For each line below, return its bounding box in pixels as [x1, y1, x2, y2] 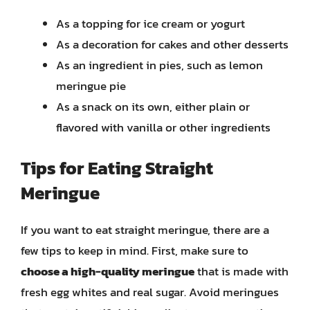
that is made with [194, 262, 289, 280]
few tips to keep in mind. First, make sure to [21, 241, 248, 259]
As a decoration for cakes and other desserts [56, 35, 289, 53]
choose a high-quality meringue [21, 262, 194, 280]
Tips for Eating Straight [21, 154, 213, 181]
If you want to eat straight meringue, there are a [21, 220, 269, 239]
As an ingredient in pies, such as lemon [56, 56, 263, 74]
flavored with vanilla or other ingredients [56, 118, 271, 136]
